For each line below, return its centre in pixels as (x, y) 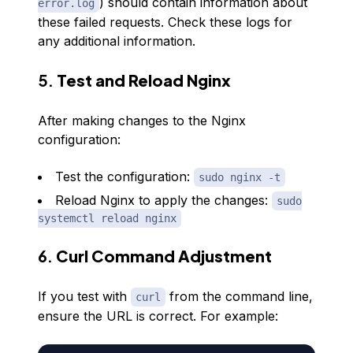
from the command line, (239, 296)
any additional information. (117, 41)
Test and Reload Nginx (144, 80)
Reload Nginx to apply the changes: (163, 200)
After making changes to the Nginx (142, 121)
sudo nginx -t (240, 177)
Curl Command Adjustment (164, 256)
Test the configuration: (124, 176)
